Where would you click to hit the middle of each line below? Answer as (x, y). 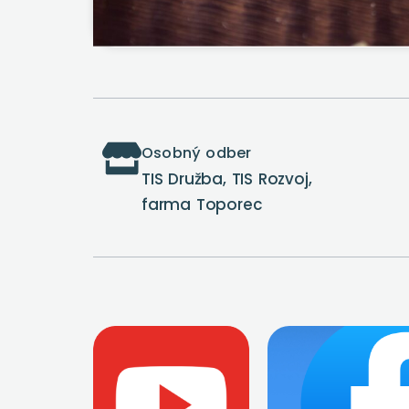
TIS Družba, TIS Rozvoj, (227, 178)
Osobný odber (197, 152)
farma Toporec (202, 204)
